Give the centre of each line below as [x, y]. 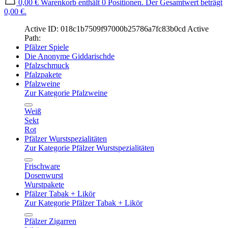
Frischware [42, 166]
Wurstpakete [44, 184]
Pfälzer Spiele [47, 47]
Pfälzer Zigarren [50, 221]
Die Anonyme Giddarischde [69, 56]
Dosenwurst [44, 175]
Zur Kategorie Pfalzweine [66, 93]
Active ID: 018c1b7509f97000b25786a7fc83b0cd [105, 29]
